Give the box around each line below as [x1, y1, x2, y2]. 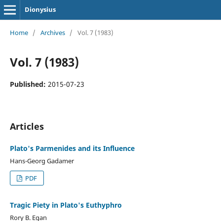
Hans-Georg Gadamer [9, 156, 74, 165]
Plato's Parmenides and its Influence [9, 143, 135, 153]
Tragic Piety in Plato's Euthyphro [9, 200, 122, 210]
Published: [9, 79, 48, 89]
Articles [9, 120, 44, 132]
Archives [40, 28, 65, 37]
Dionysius [24, 5, 56, 14]
